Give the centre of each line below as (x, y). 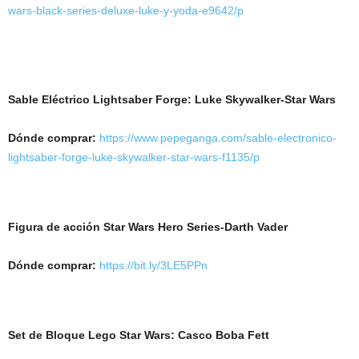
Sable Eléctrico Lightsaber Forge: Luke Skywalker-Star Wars (172, 99)
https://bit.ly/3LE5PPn (153, 265)
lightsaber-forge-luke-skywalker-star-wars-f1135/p (134, 157)
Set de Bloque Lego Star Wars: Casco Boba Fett (139, 335)
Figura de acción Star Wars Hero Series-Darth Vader (148, 226)
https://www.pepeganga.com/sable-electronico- (218, 137)
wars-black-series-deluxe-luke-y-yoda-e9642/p (126, 10)
